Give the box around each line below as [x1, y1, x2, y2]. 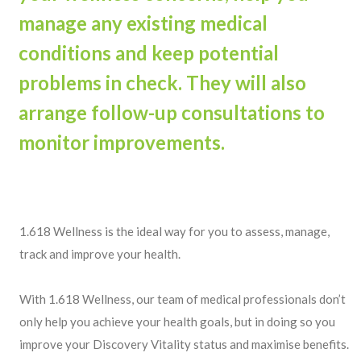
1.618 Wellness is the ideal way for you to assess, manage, [19, 224, 330, 239]
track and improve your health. [19, 247, 180, 261]
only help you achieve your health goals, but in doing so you [19, 314, 335, 329]
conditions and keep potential [19, 41, 279, 64]
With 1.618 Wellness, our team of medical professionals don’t [19, 292, 346, 306]
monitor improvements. [19, 131, 225, 154]
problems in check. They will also [19, 71, 306, 94]
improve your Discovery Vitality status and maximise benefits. [19, 337, 349, 351]
